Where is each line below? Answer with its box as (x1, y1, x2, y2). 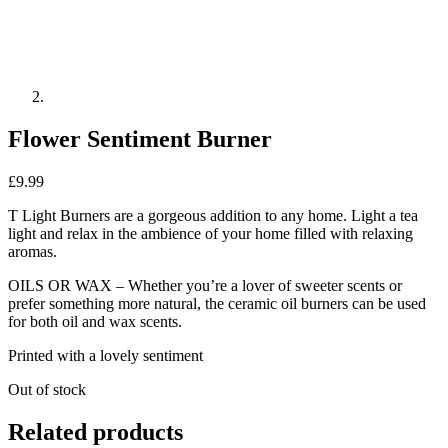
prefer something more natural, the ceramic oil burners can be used (8, 294, 426, 312)
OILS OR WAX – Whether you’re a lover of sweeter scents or (8, 276, 402, 294)
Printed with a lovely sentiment (8, 346, 203, 364)
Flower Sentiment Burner (8, 125, 272, 152)
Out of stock (8, 380, 86, 398)
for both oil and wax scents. (8, 312, 182, 330)
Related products (8, 418, 183, 445)
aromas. (8, 242, 57, 260)
